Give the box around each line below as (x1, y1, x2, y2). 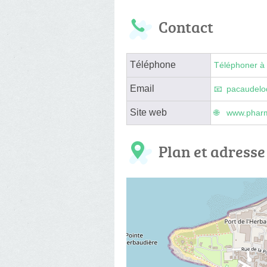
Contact (159, 15, 213, 38)
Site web (130, 107, 167, 117)
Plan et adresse (159, 140, 265, 162)
